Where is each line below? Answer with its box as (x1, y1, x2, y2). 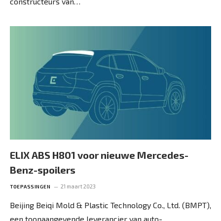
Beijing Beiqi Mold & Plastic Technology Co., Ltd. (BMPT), (10, 200, 211, 210)
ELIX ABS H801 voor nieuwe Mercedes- (10, 148, 188, 161)
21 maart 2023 (61, 183, 96, 189)
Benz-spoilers (10, 163, 75, 176)
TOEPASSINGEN (10, 183, 50, 189)
